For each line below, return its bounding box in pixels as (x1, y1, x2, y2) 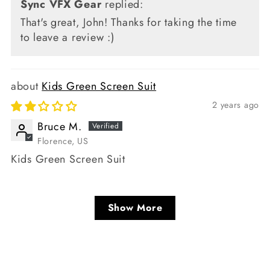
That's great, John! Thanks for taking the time (20, 14, 237, 30)
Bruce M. (37, 118, 82, 134)
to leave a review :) (20, 29, 115, 45)
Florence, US (37, 134, 89, 147)
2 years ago (212, 98, 259, 111)
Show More (107, 200, 163, 215)
